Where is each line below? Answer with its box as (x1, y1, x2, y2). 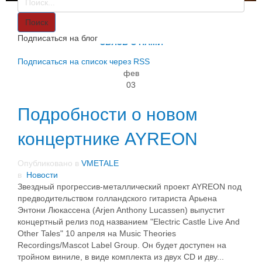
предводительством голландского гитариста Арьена (18, 194, 217, 203)
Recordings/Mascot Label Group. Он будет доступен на (18, 240, 226, 250)
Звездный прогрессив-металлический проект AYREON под (18, 182, 242, 191)
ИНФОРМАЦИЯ (101, 25, 161, 35)
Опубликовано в (18, 158, 81, 168)
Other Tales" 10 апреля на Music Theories (18, 229, 176, 238)
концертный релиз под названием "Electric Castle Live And (18, 217, 240, 226)
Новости (26, 170, 58, 180)
